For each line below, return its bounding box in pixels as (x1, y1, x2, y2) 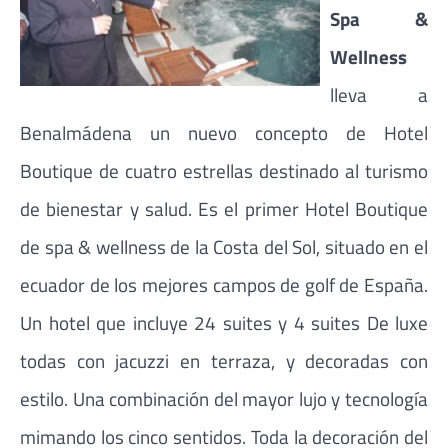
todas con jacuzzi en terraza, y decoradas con (20, 345, 428, 375)
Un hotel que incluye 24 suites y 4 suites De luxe (20, 307, 428, 337)
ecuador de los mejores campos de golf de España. (20, 269, 428, 299)
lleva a (330, 79, 428, 109)
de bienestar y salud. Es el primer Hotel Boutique (20, 193, 428, 223)
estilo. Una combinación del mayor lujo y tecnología (20, 383, 428, 413)
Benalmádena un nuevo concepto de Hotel (20, 117, 428, 147)
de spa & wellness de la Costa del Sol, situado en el (20, 231, 428, 261)
